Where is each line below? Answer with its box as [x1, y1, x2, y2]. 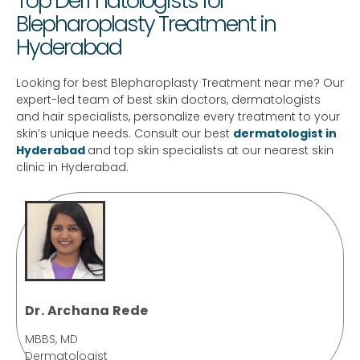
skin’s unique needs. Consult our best [16, 125, 233, 141]
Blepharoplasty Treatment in [16, 8, 276, 39]
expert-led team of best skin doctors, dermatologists [16, 91, 321, 108]
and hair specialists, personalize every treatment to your [16, 108, 340, 125]
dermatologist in [233, 125, 337, 141]
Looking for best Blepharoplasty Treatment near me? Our [16, 74, 344, 91]
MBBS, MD [25, 330, 78, 347]
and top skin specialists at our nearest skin [88, 141, 333, 158]
